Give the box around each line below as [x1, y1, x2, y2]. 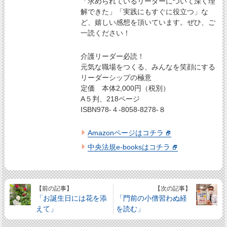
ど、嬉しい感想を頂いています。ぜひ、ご [81, 18, 216, 26]
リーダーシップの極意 [81, 73, 152, 82]
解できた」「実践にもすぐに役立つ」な [81, 7, 209, 16]
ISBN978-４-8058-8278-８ [81, 105, 166, 113]
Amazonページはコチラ [88, 129, 164, 137]
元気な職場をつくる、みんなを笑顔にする [81, 62, 216, 71]
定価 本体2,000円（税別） [81, 84, 170, 92]
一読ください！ [81, 28, 131, 37]
